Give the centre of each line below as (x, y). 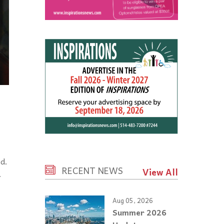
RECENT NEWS (92, 170)
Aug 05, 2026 (133, 200)
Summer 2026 (139, 212)
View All (160, 172)
